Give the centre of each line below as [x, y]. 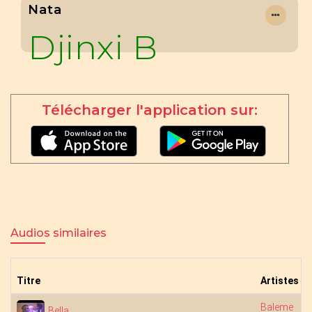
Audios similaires [58, 233]
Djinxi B [93, 47]
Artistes [280, 281]
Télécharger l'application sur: [150, 110]
